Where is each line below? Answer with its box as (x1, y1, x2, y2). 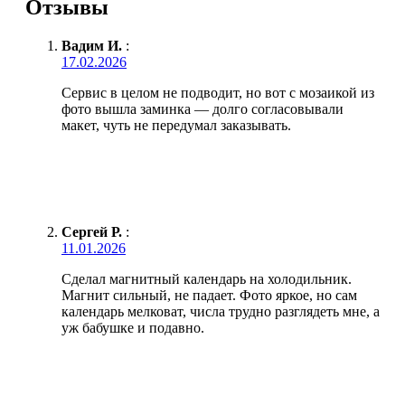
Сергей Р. (61, 223, 122, 240)
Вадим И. (61, 37, 122, 53)
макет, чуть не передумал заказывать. (61, 117, 291, 133)
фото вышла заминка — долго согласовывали (61, 100, 344, 117)
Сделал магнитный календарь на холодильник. (61, 270, 352, 287)
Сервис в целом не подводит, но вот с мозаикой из (61, 84, 374, 100)
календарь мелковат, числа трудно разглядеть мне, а (61, 303, 380, 319)
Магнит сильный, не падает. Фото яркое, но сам (61, 287, 357, 303)
